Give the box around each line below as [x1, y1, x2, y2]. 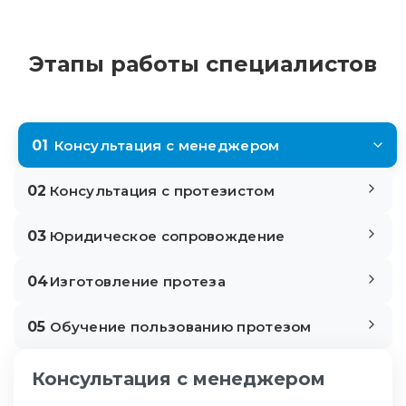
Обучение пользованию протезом [50, 317, 312, 335]
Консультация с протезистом [50, 181, 275, 199]
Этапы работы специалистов [29, 51, 377, 77]
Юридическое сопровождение [50, 227, 285, 245]
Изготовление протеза [50, 272, 226, 290]
